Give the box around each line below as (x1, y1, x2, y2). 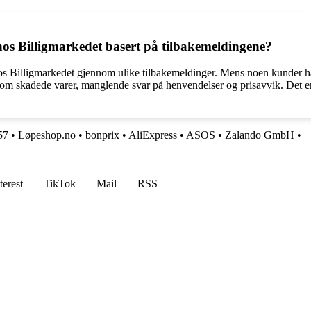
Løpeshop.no (18, 129, 76, 142)
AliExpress (128, 129, 177, 142)
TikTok (44, 178, 76, 190)
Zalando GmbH (225, 129, 294, 142)
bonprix (85, 129, 119, 142)
